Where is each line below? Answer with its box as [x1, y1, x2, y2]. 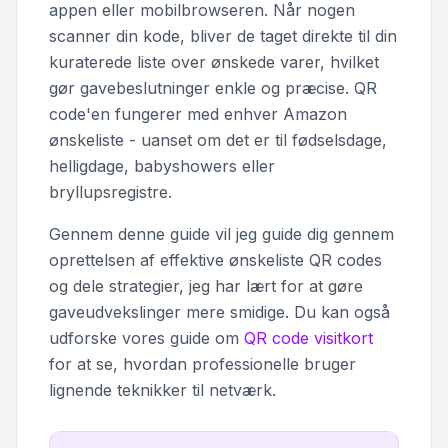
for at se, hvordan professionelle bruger [49, 354, 356, 375]
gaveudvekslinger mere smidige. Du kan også [49, 302, 390, 323]
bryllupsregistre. [49, 182, 172, 203]
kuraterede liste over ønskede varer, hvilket [49, 52, 379, 73]
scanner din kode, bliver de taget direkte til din [49, 26, 397, 47]
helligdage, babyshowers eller [49, 156, 275, 177]
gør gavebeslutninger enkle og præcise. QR [49, 78, 377, 99]
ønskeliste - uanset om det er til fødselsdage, [49, 130, 387, 151]
